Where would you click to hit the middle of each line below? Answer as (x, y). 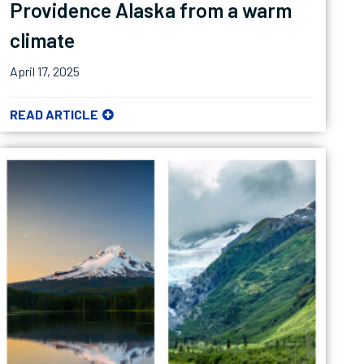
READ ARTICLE (54, 114)
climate (43, 39)
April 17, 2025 (45, 71)
